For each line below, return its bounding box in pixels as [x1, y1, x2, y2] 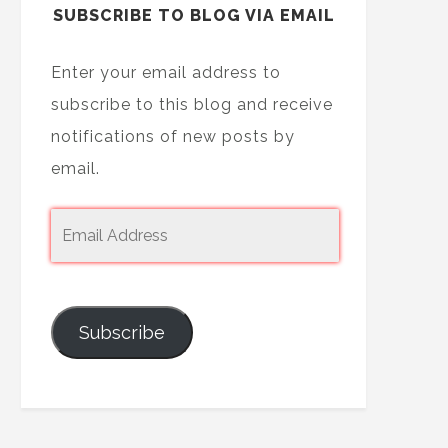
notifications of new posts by [51, 127, 295, 147]
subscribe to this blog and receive [51, 95, 333, 115]
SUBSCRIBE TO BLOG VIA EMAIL [52, 6, 335, 26]
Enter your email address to [51, 63, 281, 83]
